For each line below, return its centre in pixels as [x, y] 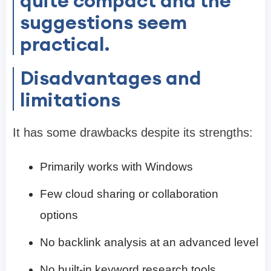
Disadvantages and [111, 77]
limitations [70, 99]
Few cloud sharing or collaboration [129, 194]
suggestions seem [103, 22]
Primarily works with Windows [116, 166]
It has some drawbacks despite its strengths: [133, 132]
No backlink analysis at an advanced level [149, 242]
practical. [65, 44]
